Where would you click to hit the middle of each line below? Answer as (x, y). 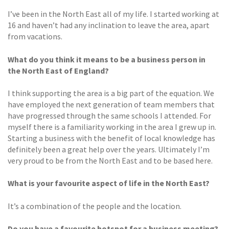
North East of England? (65, 70)
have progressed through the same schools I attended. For (109, 116)
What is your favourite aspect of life (75, 183)
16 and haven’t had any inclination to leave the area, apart (109, 25)
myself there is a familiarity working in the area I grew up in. (112, 127)
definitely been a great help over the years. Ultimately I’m (109, 150)
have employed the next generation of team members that (111, 105)
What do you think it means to (64, 59)
